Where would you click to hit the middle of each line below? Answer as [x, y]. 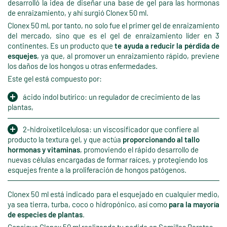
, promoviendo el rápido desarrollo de [139, 149]
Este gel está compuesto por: [55, 79]
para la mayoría [194, 204]
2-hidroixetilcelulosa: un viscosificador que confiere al [111, 129]
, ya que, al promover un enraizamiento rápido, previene [128, 56]
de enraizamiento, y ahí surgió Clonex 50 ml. [79, 13]
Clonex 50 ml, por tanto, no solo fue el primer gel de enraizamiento [113, 26]
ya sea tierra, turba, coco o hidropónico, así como [88, 204]
